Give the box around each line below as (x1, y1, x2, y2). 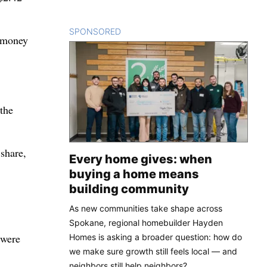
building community (69, 181, 189, 196)
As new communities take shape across (69, 203, 222, 213)
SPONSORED (69, 26, 121, 36)
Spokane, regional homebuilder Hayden (69, 217, 223, 228)
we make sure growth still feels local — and (69, 246, 237, 256)
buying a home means (69, 166, 199, 181)
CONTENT (121, 26, 162, 36)
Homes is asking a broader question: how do (69, 231, 242, 242)
